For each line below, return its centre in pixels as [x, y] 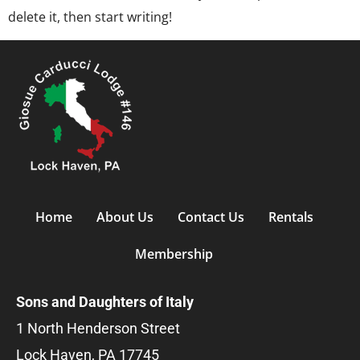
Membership [174, 254]
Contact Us [211, 217]
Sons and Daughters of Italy [105, 302]
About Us [125, 217]
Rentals [290, 217]
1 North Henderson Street [98, 329]
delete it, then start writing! [90, 17]
